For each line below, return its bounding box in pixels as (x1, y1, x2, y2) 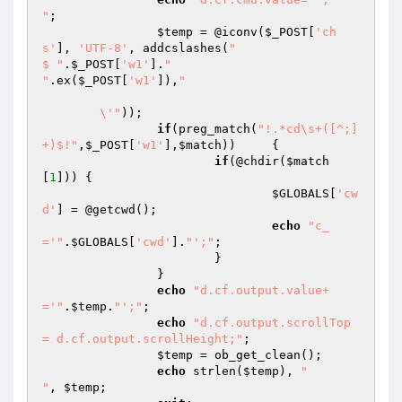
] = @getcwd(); (57, 203, 157, 216)
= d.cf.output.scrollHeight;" (42, 332, 243, 345)
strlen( (186, 364, 243, 378)
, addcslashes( (128, 41, 229, 55)
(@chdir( (229, 154, 286, 168)
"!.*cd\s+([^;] (258, 122, 358, 135)
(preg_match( (171, 122, 258, 135)
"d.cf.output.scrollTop (193, 316, 351, 329)
